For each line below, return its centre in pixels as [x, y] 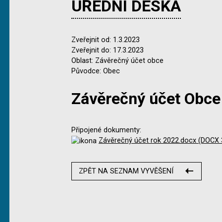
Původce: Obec [96, 71]
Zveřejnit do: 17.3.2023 [108, 50]
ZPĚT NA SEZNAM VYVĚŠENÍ [126, 171]
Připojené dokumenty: [106, 130]
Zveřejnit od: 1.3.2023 [106, 40]
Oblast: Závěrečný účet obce [117, 61]
